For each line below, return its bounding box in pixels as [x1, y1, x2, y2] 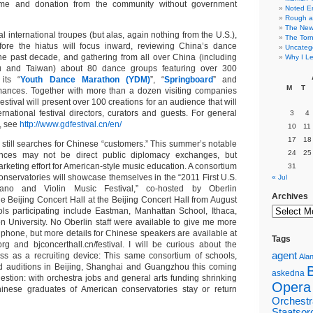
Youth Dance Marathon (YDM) [20, 75, 150, 85]
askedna [272, 268, 305, 278]
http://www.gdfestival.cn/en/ [20, 119, 122, 129]
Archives [272, 191, 308, 201]
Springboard [163, 75, 213, 85]
